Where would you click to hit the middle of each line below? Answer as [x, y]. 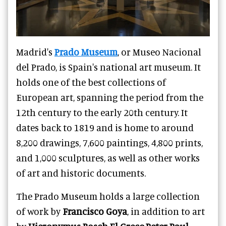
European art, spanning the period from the [110, 97]
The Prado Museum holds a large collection [108, 196]
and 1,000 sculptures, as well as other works [108, 158]
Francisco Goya [95, 211]
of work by [39, 211]
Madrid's [35, 52]
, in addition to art [166, 211]
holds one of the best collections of [91, 82]
